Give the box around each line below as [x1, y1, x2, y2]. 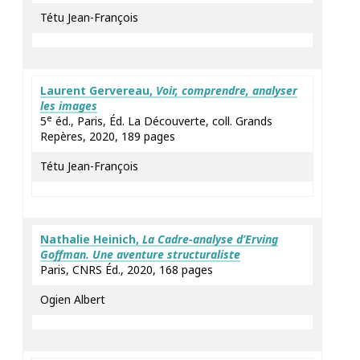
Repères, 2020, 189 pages [40, 129, 175, 144]
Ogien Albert [40, 292, 105, 307]
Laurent [40, 83, 89, 98]
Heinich [93, 231, 136, 247]
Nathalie [40, 231, 93, 247]
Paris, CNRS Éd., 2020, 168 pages [40, 262, 213, 277]
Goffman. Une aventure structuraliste [40, 247, 240, 262]
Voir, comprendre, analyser [156, 83, 297, 98]
